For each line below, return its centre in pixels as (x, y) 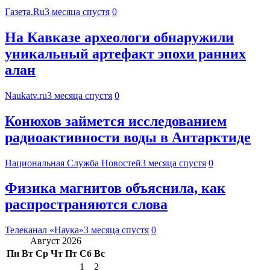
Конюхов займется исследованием (116, 121)
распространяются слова (86, 205)
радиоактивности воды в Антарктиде (128, 137)
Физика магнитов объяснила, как (115, 188)
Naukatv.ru (26, 95)
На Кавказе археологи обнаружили (119, 37)
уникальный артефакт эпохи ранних (125, 53)
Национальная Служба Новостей (73, 163)
